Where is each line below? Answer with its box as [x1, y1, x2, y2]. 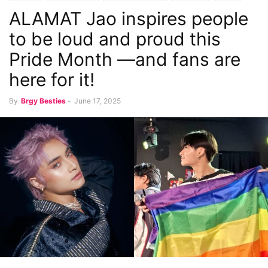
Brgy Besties [21, 96, 66, 105]
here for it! [9, 69, 95, 90]
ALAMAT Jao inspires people [9, 8, 248, 29]
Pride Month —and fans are [9, 48, 240, 70]
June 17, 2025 [74, 96, 121, 105]
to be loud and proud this [9, 28, 221, 50]
